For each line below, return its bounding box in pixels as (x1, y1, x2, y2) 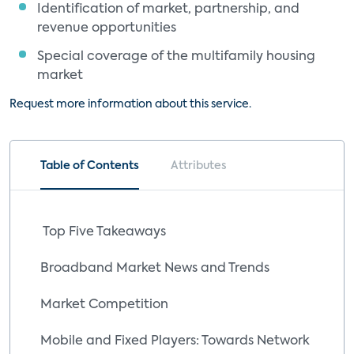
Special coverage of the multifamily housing (37, 51, 315, 63)
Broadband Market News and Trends (40, 262, 269, 275)
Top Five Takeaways (40, 226, 166, 239)
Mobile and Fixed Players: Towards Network (40, 335, 310, 348)
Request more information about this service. (9, 99, 251, 110)
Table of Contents (40, 160, 139, 171)
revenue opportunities (37, 22, 176, 35)
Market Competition (40, 299, 168, 311)
